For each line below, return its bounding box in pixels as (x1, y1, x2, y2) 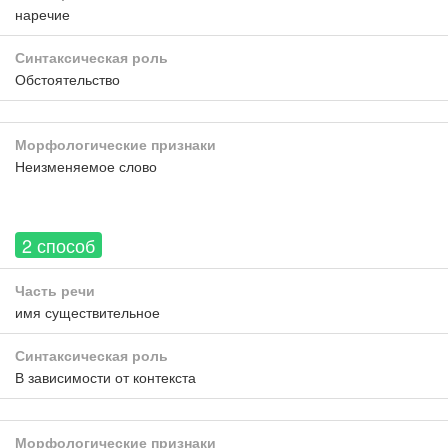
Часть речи (15, 280, 95, 300)
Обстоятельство (15, 69, 120, 89)
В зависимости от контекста (15, 367, 196, 387)
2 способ (22, 232, 95, 258)
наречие (15, 4, 70, 24)
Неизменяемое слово (15, 156, 157, 176)
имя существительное (15, 302, 160, 322)
